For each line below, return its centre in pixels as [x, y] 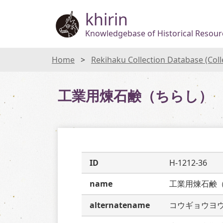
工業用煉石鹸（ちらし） [135, 96]
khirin [107, 19]
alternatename [120, 205]
